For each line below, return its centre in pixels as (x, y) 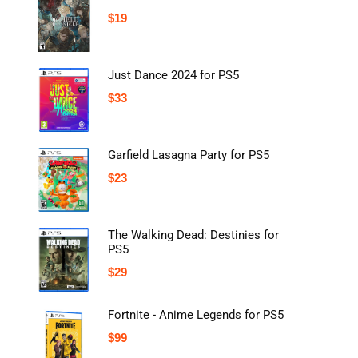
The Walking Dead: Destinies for (193, 235)
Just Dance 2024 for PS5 (173, 76)
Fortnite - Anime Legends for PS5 (196, 315)
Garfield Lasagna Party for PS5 (189, 155)
